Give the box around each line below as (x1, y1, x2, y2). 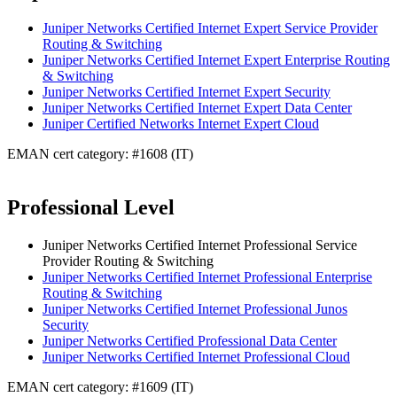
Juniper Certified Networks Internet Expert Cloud (43, 116, 319, 132)
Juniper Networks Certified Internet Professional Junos (43, 301, 347, 317)
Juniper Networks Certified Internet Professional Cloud (43, 349, 350, 365)
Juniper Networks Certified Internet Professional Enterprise (43, 269, 372, 285)
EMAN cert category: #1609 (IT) (7, 379, 193, 395)
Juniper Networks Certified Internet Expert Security (43, 84, 331, 100)
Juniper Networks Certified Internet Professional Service (43, 237, 357, 253)
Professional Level (7, 196, 175, 220)
